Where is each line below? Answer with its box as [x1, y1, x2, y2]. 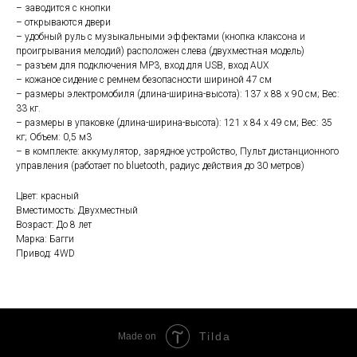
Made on [118, 331, 156, 343]
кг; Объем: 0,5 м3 [16, 131, 92, 143]
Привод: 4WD [16, 248, 75, 260]
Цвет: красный [16, 190, 79, 202]
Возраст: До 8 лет [16, 219, 92, 231]
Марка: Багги [16, 233, 74, 245]
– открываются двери [16, 17, 111, 29]
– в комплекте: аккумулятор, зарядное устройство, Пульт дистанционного [16, 146, 339, 158]
